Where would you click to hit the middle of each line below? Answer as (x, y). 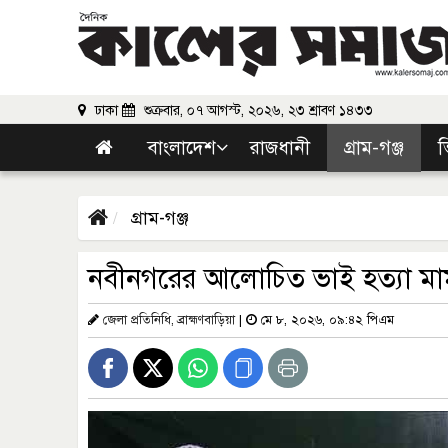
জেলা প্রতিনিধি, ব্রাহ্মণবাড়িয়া (169, 320)
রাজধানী (280, 147)
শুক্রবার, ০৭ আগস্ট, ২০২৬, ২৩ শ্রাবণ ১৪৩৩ (256, 110)
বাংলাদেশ (181, 147)
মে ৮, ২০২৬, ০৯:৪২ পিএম (325, 320)
